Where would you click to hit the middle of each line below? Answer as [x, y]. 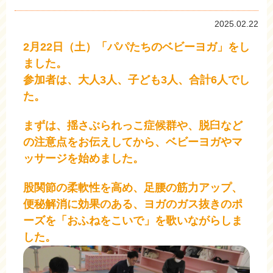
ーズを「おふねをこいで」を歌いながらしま [133, 220]
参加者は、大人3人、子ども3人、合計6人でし [136, 80]
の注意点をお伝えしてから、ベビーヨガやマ [133, 142]
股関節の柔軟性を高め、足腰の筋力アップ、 [133, 187]
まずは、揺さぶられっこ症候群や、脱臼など [133, 125]
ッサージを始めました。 [83, 158]
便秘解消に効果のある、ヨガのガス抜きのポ [133, 204]
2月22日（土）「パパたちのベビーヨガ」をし [136, 47]
